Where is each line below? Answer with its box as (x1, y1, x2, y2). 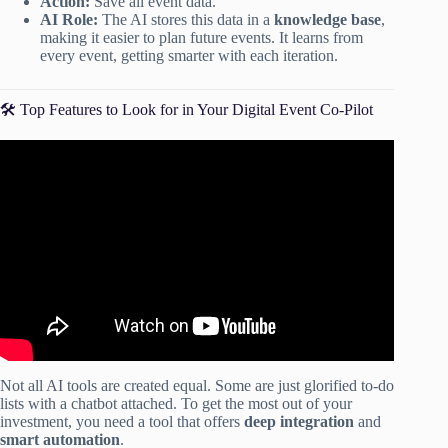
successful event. (145, 185, 250, 203)
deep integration (244, 413, 354, 431)
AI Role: (40, 10, 98, 28)
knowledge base (274, 10, 381, 28)
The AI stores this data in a (98, 10, 274, 28)
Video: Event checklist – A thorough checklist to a (41, 167, 354, 185)
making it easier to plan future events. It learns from (40, 28, 363, 46)
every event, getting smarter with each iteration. (40, 46, 338, 64)
